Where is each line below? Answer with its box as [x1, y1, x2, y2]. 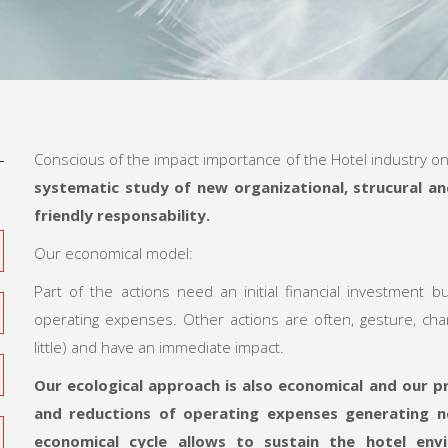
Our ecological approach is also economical [34, 375, 364, 396]
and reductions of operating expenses [34, 403, 346, 424]
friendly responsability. [34, 205, 210, 226]
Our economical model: [34, 243, 193, 264]
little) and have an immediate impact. [34, 337, 284, 358]
